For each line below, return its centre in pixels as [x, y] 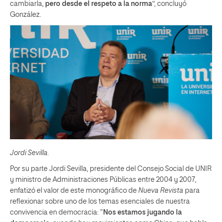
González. [26, 15]
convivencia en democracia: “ [56, 212]
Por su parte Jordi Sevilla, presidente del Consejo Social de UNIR [111, 169]
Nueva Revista [161, 191]
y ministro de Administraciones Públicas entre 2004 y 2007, [103, 180]
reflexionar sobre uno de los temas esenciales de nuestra [100, 201]
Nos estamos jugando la [142, 212]
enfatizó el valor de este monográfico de [74, 191]
